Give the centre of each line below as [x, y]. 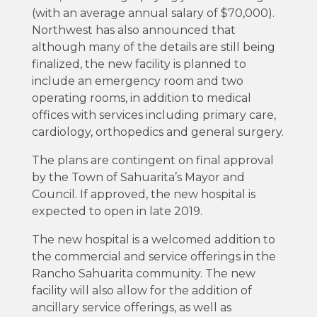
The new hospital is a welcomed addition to [153, 239]
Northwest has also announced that [133, 30]
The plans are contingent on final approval [152, 160]
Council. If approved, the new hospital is [143, 194]
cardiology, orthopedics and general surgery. [157, 132]
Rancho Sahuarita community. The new [143, 273]
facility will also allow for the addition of [142, 290]
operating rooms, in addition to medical [141, 98]
